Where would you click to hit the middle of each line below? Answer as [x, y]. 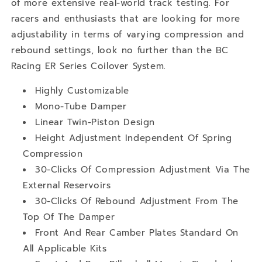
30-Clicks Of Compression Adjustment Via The [143, 169]
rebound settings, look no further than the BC [120, 50]
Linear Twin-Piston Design [95, 122]
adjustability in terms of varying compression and [128, 34]
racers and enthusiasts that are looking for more [126, 18]
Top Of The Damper [69, 217]
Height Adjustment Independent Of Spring [134, 138]
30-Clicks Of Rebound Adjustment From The [137, 201]
